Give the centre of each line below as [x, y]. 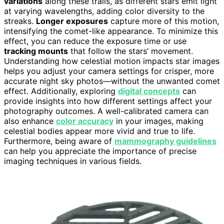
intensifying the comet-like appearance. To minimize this [111, 31]
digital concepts [149, 91]
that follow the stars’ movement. [130, 51]
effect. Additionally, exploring [61, 91]
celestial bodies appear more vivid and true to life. [99, 131]
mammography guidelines [165, 141]
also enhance [30, 121]
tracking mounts [36, 51]
